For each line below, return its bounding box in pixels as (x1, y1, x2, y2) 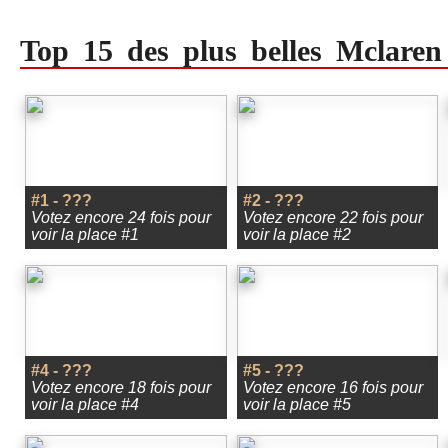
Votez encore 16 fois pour (242, 379, 423, 396)
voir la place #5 (242, 396, 351, 413)
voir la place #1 (31, 226, 139, 243)
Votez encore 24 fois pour (31, 209, 211, 226)
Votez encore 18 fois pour (31, 379, 211, 396)
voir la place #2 (242, 226, 351, 243)
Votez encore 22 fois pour (242, 209, 423, 226)
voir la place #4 (31, 396, 139, 413)
